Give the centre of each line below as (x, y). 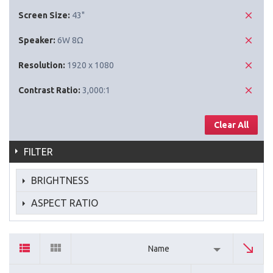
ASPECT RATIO (65, 203)
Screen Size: (44, 15)
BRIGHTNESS (60, 180)
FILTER (38, 151)
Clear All (231, 125)
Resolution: (42, 65)
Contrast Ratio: (49, 90)
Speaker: (37, 40)
